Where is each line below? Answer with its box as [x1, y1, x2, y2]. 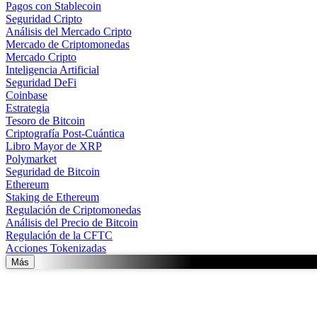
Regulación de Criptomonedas [6, 204, 141, 216]
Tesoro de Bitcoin [6, 115, 85, 127]
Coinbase [6, 89, 47, 101]
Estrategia [6, 102, 50, 114]
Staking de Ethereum [6, 191, 99, 203]
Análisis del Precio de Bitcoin [6, 217, 138, 229]
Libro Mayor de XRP [6, 140, 102, 152]
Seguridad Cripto [6, 13, 82, 25]
